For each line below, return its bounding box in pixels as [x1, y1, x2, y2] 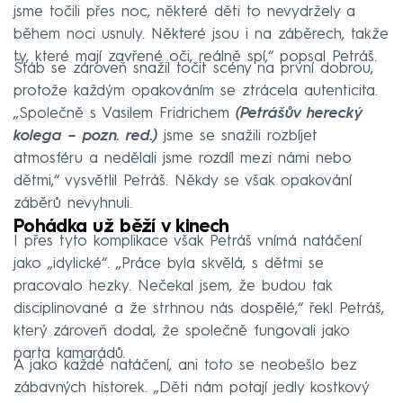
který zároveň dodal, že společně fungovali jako [13, 323, 350, 339]
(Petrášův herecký [236, 105, 363, 121]
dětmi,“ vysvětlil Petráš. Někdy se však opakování [13, 173, 352, 189]
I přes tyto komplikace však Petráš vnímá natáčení [13, 233, 362, 249]
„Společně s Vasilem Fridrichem [13, 105, 236, 121]
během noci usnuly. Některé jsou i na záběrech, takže [13, 26, 389, 42]
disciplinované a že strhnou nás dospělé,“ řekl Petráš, [13, 300, 384, 317]
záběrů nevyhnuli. [13, 195, 132, 211]
